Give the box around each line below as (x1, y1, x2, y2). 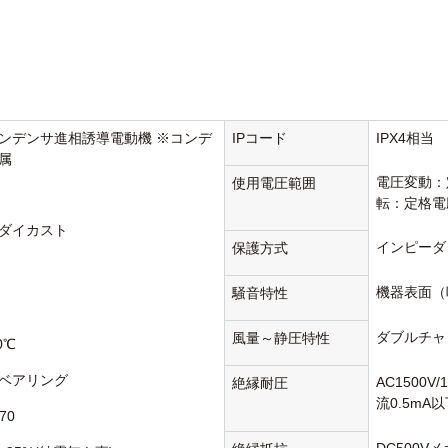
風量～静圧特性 (232, 330, 331, 347)
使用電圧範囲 (232, 175, 317, 192)
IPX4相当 (376, 130, 435, 147)
